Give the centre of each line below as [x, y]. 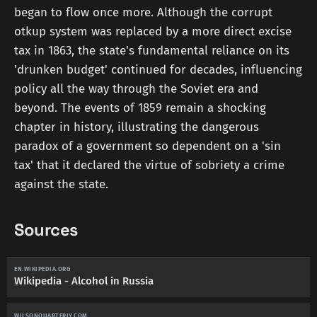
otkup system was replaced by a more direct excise [153, 32]
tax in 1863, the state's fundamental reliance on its [152, 51]
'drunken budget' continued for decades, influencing [158, 70]
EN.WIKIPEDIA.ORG [42, 269]
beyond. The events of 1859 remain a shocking [140, 108]
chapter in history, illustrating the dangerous [137, 127]
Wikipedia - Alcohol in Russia [84, 281]
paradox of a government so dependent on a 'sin [148, 146]
